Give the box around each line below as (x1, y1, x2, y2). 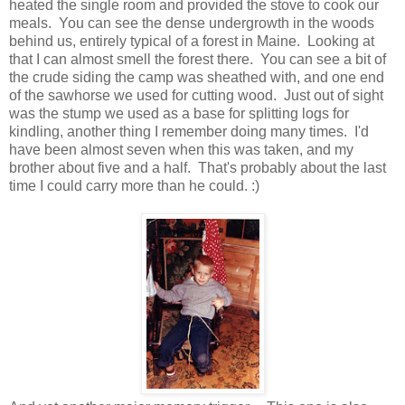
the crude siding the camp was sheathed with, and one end (9, 70, 384, 86)
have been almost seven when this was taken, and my (9, 142, 353, 158)
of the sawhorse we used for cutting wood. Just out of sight (9, 88, 383, 104)
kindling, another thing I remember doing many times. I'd (9, 124, 369, 140)
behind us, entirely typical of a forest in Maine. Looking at (9, 33, 374, 50)
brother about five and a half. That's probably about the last (9, 160, 386, 176)
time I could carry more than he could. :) (9, 178, 259, 194)
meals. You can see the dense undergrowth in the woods (9, 15, 374, 32)
